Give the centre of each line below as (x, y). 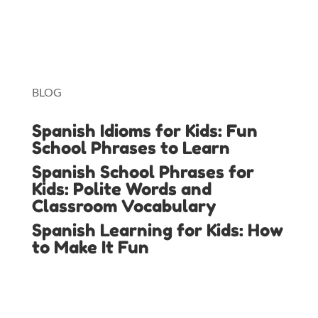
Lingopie (53, 11)
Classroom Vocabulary (124, 207)
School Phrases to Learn (131, 148)
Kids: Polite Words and (121, 190)
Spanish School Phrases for (143, 172)
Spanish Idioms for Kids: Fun (144, 131)
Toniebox (54, 52)
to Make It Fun (90, 248)
